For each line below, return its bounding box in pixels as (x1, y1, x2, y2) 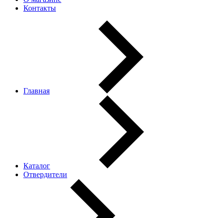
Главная (23, 87, 50, 95)
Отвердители (23, 170, 67, 179)
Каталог (23, 162, 50, 170)
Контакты (23, 4, 56, 12)
